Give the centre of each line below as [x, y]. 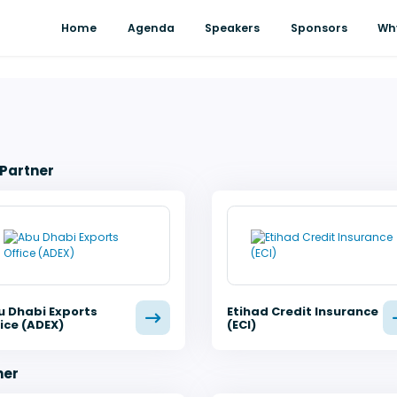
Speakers [233, 27]
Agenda [151, 27]
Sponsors [319, 27]
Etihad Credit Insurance [303, 311]
